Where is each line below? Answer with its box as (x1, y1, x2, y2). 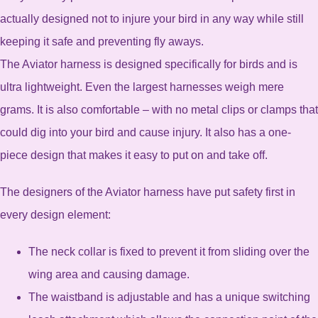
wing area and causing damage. (28, 268, 190, 281)
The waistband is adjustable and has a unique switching (28, 291, 310, 304)
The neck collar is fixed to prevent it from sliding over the (28, 246, 309, 258)
